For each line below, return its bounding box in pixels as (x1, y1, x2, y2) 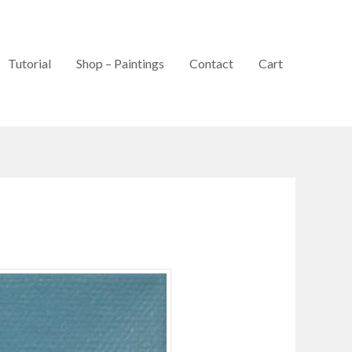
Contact (189, 55, 233, 71)
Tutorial (8, 55, 51, 71)
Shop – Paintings (76, 55, 164, 71)
